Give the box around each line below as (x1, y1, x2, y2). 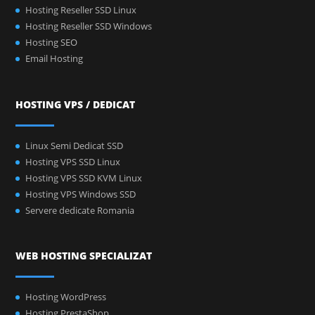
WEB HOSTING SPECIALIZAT (15, 249, 153, 263)
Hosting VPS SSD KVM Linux (25, 171, 143, 184)
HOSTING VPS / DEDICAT (15, 97, 136, 111)
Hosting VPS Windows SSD (25, 187, 136, 200)
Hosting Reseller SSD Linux (25, 4, 137, 17)
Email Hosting (25, 52, 84, 65)
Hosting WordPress (25, 290, 107, 304)
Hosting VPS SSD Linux (25, 155, 121, 168)
